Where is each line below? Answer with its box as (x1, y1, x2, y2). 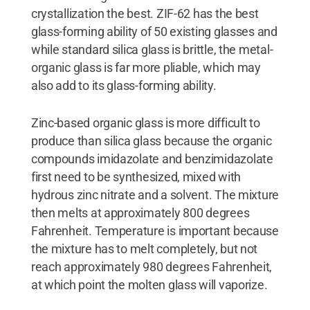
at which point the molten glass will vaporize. (30, 277, 268, 293)
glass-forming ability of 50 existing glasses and (30, 24, 277, 39)
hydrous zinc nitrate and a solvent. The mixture (30, 188, 280, 203)
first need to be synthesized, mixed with (30, 170, 241, 185)
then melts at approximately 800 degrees (30, 206, 250, 221)
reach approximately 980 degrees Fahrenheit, (30, 259, 273, 275)
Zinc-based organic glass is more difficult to (30, 116, 260, 131)
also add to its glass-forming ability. (30, 78, 217, 93)
